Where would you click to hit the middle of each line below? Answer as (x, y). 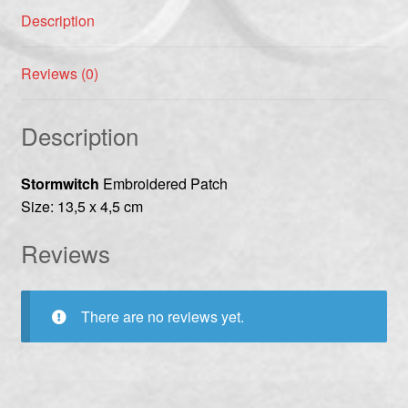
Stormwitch (60, 184)
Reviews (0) (59, 73)
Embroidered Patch (163, 184)
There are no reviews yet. (162, 316)
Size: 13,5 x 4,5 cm (82, 207)
